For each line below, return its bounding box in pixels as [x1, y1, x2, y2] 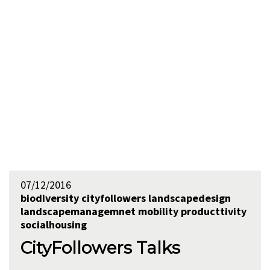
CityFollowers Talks [20, 237, 180, 258]
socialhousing [20, 217, 87, 231]
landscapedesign [148, 190, 231, 205]
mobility [137, 204, 178, 218]
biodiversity [20, 190, 79, 205]
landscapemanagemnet [20, 204, 136, 218]
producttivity [180, 204, 246, 218]
